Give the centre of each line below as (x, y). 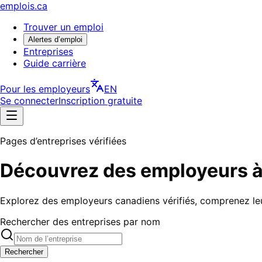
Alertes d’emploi (55, 39)
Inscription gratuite (100, 101)
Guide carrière (55, 63)
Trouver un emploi (63, 27)
